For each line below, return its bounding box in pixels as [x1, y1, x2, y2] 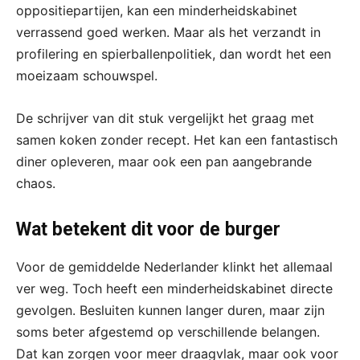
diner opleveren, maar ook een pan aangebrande [16, 153, 312, 170]
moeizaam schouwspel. [16, 67, 157, 84]
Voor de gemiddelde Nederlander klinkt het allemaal [16, 259, 333, 276]
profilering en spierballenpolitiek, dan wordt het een [16, 46, 331, 63]
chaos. [16, 175, 55, 192]
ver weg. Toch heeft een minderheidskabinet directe [16, 280, 333, 297]
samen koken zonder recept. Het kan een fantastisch [16, 132, 337, 149]
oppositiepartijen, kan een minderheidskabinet [16, 2, 297, 19]
